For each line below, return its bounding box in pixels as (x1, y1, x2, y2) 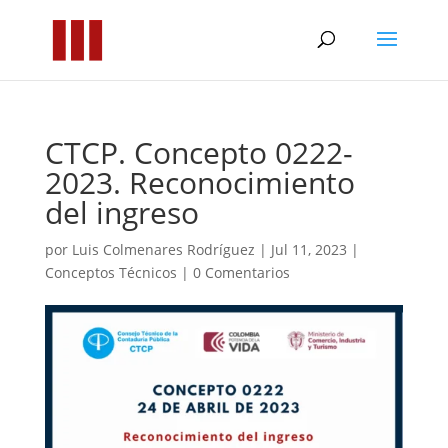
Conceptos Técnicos (44, 263, 177, 282)
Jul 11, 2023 (270, 240, 347, 259)
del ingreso (44, 192, 199, 233)
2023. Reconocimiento (44, 162, 355, 203)
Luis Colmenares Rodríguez (71, 240, 255, 259)
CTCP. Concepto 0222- (44, 132, 353, 173)
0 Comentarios (192, 263, 290, 282)
